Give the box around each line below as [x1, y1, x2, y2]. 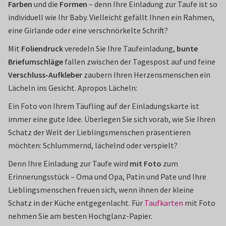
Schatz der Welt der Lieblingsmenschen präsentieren [8, 127, 191, 137]
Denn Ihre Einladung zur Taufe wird [8, 158, 130, 168]
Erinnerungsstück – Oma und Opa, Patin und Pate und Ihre [8, 172, 206, 182]
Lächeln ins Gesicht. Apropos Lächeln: [8, 83, 137, 93]
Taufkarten [144, 198, 183, 208]
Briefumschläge [8, 56, 63, 67]
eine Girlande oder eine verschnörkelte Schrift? [8, 25, 168, 35]
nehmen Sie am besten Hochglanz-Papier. [8, 211, 154, 221]
